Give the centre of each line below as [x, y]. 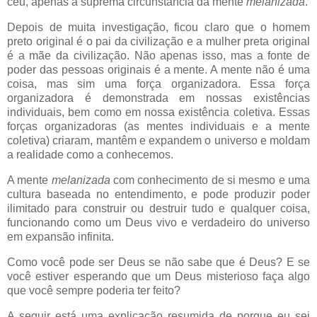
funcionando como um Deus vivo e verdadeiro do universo [158, 223]
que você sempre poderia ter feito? [94, 290]
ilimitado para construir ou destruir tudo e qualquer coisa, [158, 209]
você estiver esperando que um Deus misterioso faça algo [158, 276]
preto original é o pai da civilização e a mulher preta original [158, 42]
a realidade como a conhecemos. [90, 155]
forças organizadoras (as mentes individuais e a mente [158, 127]
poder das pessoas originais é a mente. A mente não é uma [158, 70]
